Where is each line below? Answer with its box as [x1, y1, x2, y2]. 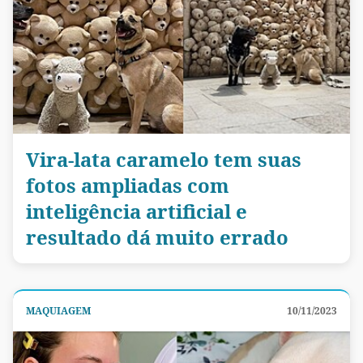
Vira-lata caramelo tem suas [26, 145, 301, 173]
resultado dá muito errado [26, 223, 288, 250]
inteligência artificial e [26, 197, 247, 224]
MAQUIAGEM [26, 303, 91, 318]
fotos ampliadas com [26, 171, 229, 199]
